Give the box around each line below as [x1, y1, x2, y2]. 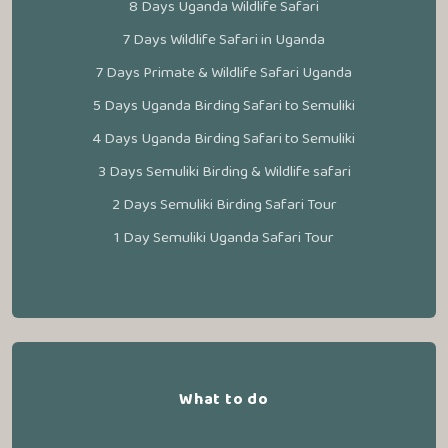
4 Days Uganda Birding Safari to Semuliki [93, 126, 355, 151]
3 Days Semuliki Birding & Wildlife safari [97, 159, 351, 184]
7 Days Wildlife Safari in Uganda [123, 27, 325, 52]
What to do [179, 387, 269, 412]
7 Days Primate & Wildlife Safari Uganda [96, 60, 352, 85]
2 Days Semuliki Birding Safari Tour [111, 192, 337, 217]
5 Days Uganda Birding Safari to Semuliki [93, 93, 355, 118]
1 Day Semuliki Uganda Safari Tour [114, 225, 334, 250]
